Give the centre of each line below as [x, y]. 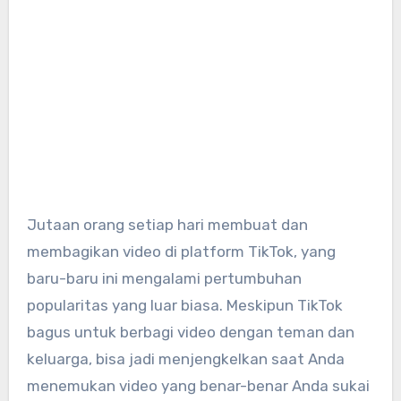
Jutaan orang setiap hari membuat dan [31, 224]
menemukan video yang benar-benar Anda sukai [198, 385]
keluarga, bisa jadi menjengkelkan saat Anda [185, 358]
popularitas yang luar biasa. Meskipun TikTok [184, 305]
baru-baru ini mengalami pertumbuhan [164, 278]
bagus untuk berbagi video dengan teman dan [190, 332]
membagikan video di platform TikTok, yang [181, 251]
